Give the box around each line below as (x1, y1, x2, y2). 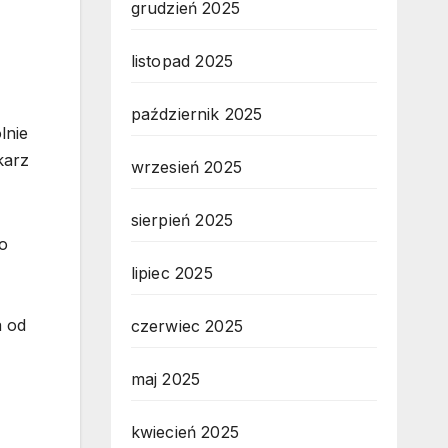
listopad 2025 (130, 51, 234, 71)
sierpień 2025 (130, 210, 234, 230)
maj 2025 (130, 369, 201, 389)
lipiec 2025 (130, 263, 213, 283)
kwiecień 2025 (130, 422, 240, 442)
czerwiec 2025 (130, 316, 244, 336)
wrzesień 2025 (130, 157, 243, 177)
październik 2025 (130, 104, 263, 124)
